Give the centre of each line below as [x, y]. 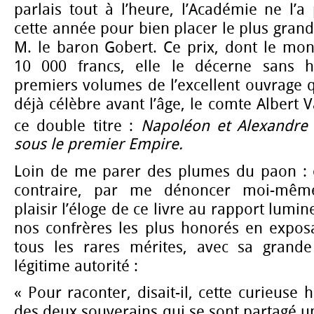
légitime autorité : [76, 266]
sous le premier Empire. [98, 145]
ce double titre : [77, 126]
